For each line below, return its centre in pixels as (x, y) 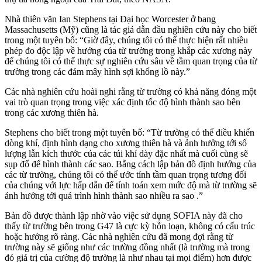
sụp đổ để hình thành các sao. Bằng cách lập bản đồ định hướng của (130, 164)
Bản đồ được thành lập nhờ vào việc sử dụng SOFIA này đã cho (124, 215)
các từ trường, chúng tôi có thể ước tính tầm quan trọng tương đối (125, 174)
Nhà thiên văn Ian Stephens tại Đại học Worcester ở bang (110, 19)
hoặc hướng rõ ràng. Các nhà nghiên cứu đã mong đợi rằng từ (119, 236)
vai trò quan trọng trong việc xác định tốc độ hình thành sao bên (123, 102)
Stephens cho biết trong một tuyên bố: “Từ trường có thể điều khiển (130, 132)
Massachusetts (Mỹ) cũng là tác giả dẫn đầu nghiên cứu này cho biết (131, 29)
